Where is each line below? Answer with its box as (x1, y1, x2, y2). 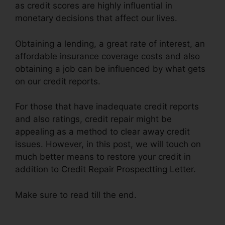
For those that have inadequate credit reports (15, 101, 199, 112)
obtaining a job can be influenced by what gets (15, 63, 205, 74)
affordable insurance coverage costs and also (15, 51, 200, 61)
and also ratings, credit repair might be (15, 114, 172, 125)
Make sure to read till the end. (15, 189, 137, 200)
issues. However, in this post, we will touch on (15, 139, 201, 150)
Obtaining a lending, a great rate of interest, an (15, 38, 205, 49)
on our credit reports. (15, 76, 100, 86)
